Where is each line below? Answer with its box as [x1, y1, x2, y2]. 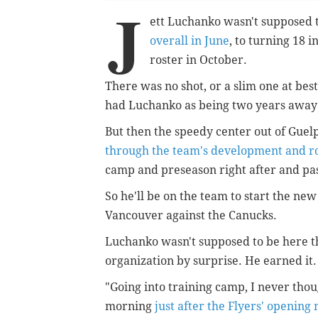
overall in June [150, 34, 229, 48]
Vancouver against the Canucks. [105, 209, 277, 223]
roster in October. [150, 53, 250, 67]
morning [105, 300, 155, 314]
